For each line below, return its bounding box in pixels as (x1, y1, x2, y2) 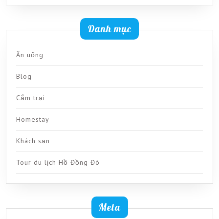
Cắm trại (16, 93, 45, 103)
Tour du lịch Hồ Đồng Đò (16, 158, 100, 167)
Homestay (16, 115, 49, 124)
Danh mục (88, 22, 131, 35)
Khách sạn (16, 136, 50, 146)
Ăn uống (16, 50, 44, 60)
